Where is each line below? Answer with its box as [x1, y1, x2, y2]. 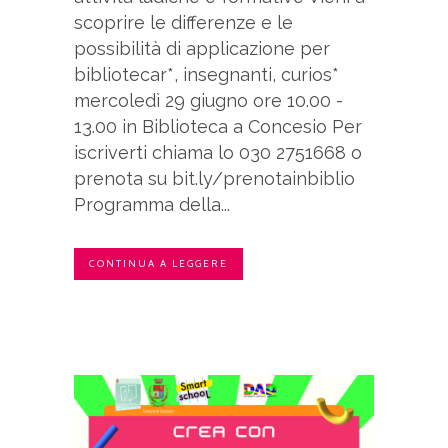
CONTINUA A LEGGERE [89, 256, 228, 270]
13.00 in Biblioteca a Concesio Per [74, 115, 362, 137]
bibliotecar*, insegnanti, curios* [74, 63, 339, 85]
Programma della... [74, 193, 230, 215]
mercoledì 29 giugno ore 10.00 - [74, 89, 343, 111]
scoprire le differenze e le [74, 11, 293, 33]
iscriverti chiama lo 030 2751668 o [74, 141, 362, 163]
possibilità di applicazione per [74, 37, 330, 59]
